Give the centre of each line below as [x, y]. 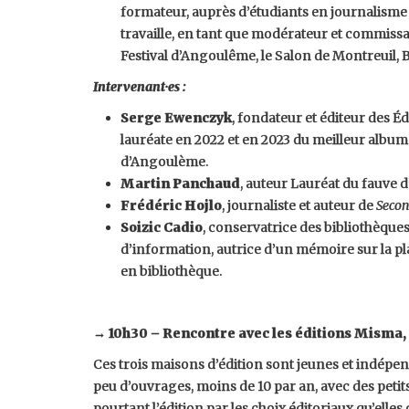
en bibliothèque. [171, 271]
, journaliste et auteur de [299, 205]
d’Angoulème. [164, 162]
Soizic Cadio [162, 227]
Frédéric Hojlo [171, 205]
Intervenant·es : [140, 87]
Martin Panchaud [180, 184]
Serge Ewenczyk [176, 118]
